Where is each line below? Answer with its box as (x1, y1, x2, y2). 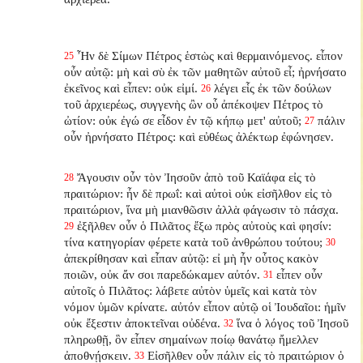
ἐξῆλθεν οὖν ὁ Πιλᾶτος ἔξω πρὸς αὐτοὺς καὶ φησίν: (77, 218, 332, 233)
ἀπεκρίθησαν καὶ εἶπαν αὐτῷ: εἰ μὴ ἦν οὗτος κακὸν (64, 250, 319, 265)
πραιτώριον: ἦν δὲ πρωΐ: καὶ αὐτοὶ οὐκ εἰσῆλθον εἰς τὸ (64, 186, 333, 200)
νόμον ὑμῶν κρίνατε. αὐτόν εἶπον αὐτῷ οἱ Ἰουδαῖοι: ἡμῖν (64, 299, 347, 314)
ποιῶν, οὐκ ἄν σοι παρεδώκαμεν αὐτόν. (64, 267, 261, 281)
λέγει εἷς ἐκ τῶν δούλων (214, 80, 332, 95)
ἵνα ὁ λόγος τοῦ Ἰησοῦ (237, 315, 349, 330)
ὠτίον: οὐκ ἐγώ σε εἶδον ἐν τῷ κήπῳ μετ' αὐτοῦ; (64, 113, 302, 127)
